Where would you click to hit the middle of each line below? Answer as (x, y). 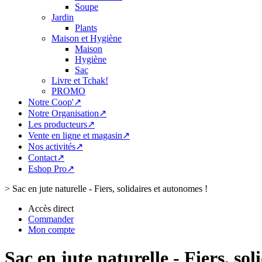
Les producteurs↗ (61, 124)
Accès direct (51, 208)
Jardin (63, 17)
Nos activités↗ (56, 146)
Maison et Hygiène (87, 38)
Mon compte (51, 230)
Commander (51, 219)
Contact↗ (46, 158)
